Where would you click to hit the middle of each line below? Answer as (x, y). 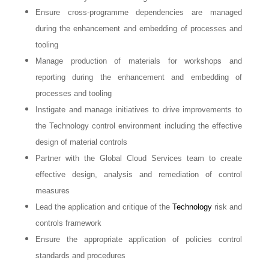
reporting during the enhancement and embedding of (139, 77)
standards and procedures (80, 255)
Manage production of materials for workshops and (139, 61)
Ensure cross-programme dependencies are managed (139, 12)
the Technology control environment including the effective (139, 126)
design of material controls (81, 142)
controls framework (68, 223)
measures (52, 191)
